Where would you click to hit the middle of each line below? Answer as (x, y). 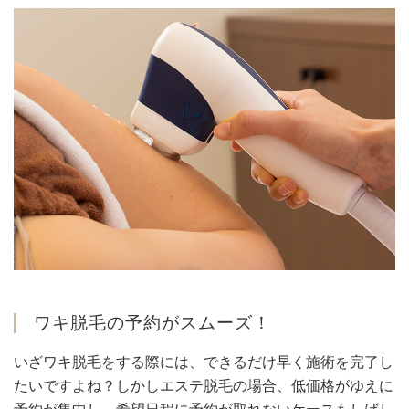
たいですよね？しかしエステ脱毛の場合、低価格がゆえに (204, 386)
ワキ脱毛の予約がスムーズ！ (152, 323)
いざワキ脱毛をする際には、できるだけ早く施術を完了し (204, 362)
